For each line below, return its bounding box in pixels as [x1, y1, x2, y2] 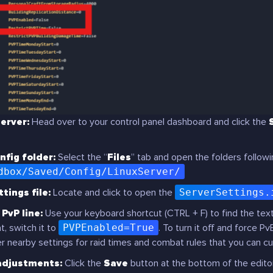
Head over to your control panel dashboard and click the [29, 116, 269, 128]
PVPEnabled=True [63, 222, 154, 233]
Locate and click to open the [51, 186, 175, 199]
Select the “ [55, 151, 107, 163]
